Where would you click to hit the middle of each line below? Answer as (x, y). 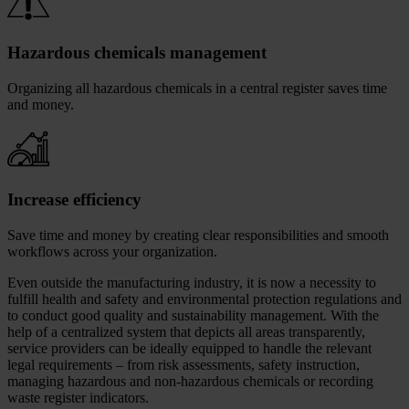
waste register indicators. (78, 398)
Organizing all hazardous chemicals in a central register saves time (197, 88)
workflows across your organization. (112, 252)
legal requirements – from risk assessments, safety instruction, (184, 365)
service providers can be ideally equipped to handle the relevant (189, 349)
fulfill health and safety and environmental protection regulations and (204, 299)
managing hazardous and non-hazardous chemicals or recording (190, 382)
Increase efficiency (74, 200)
